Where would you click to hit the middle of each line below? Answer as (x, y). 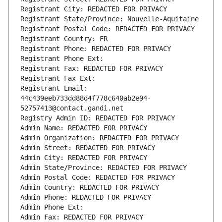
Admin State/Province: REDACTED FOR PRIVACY (104, 168)
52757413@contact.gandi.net (72, 108)
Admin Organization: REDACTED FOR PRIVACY (100, 138)
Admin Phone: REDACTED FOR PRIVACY (86, 197)
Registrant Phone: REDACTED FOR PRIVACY (96, 49)
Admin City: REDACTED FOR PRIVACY (84, 158)
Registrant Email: (54, 88)
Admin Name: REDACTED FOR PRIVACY (84, 128)
